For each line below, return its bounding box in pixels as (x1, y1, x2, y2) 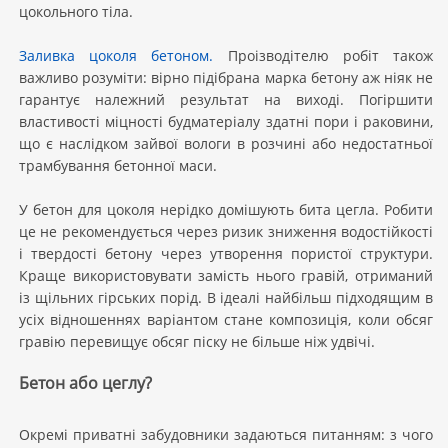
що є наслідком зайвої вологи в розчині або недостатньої (19, 134, 433, 153)
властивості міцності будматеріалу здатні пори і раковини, (19, 112, 433, 131)
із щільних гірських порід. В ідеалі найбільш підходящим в (19, 288, 433, 307)
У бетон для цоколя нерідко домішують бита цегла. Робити (19, 200, 433, 219)
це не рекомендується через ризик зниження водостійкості (19, 222, 433, 241)
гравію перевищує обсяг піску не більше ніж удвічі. (19, 332, 375, 351)
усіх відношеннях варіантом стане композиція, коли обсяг (19, 310, 433, 329)
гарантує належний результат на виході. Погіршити (19, 90, 433, 109)
